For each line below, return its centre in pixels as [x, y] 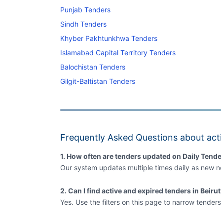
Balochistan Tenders [93, 67]
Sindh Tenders [83, 24]
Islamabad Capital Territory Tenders [118, 52]
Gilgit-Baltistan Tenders [98, 81]
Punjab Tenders [85, 9]
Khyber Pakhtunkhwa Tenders [109, 38]
